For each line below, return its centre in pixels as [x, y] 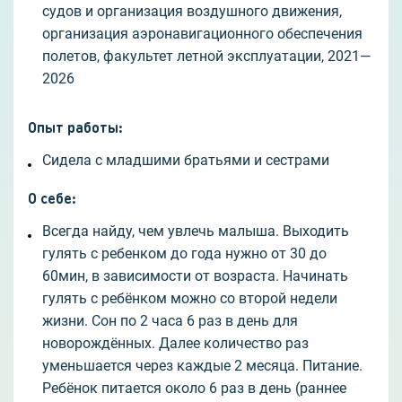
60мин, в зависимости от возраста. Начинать [195, 276]
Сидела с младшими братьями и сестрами [186, 161]
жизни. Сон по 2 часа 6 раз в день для [170, 321]
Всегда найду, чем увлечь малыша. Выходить [196, 232]
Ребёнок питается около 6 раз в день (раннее [194, 389]
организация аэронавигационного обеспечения [202, 34]
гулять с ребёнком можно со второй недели [190, 299]
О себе [50, 198]
